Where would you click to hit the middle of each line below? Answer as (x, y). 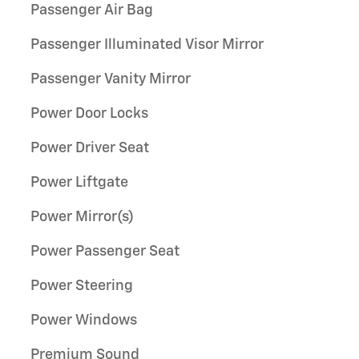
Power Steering (82, 286)
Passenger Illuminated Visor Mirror (147, 44)
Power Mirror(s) (82, 217)
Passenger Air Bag (92, 10)
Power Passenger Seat (105, 251)
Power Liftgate (79, 182)
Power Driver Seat (90, 148)
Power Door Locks (89, 113)
